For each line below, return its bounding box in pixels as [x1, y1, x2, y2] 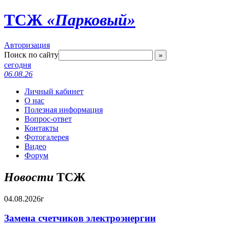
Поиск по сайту [4, 50, 59, 59]
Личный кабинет [24, 87, 83, 96]
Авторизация [4, 40, 50, 49]
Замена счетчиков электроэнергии [4, 213, 156, 224]
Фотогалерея [24, 132, 69, 141]
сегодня [4, 60, 31, 69]
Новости [4, 170, 53, 184]
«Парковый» [47, 11, 135, 30]
